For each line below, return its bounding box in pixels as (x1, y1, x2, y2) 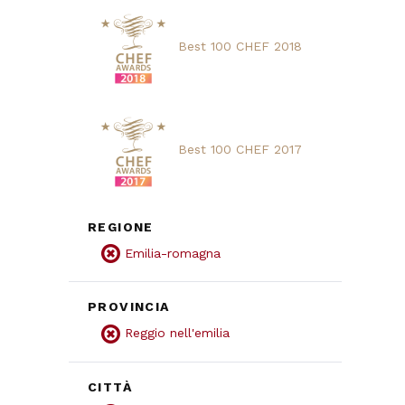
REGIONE (88, 219, 154, 234)
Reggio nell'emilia (125, 325, 230, 341)
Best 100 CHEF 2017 (178, 141, 302, 156)
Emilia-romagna (125, 245, 221, 260)
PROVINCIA (88, 299, 170, 315)
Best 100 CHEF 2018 (178, 38, 302, 53)
